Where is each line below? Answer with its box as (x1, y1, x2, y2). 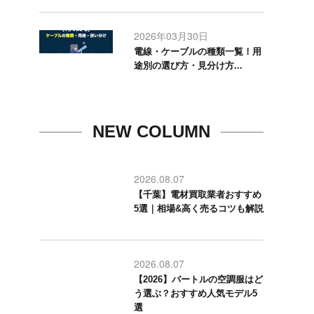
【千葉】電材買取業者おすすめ (134, 189, 261, 200)
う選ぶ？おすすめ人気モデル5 (134, 288, 257, 299)
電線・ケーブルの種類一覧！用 (134, 46, 261, 57)
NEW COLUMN (93, 122, 210, 141)
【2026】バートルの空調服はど (134, 274, 263, 285)
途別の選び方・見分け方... (134, 60, 243, 71)
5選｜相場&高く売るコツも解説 (134, 203, 264, 214)
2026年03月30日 (134, 29, 208, 43)
